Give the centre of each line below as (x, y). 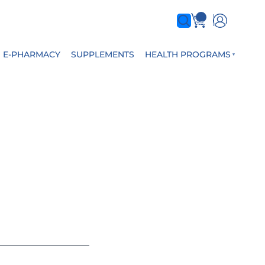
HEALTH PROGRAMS (188, 54)
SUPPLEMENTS (103, 54)
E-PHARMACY (32, 54)
